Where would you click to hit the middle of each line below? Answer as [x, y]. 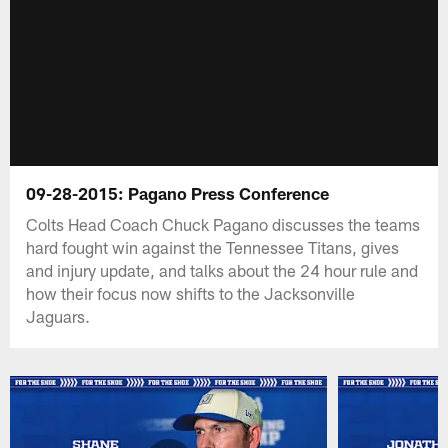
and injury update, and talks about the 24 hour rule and [222, 269]
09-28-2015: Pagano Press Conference [178, 192]
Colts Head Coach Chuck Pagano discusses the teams [223, 223]
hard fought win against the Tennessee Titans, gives [213, 246]
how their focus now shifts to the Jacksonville [191, 292]
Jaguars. [58, 315]
